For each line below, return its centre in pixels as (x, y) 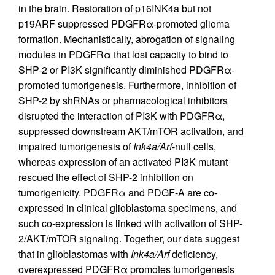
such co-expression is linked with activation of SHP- (130, 223)
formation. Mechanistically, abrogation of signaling (127, 39)
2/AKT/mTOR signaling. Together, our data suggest (129, 239)
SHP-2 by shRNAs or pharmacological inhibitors (123, 101)
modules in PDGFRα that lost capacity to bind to (123, 55)
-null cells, (194, 147)
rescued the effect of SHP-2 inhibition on (106, 177)
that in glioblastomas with (75, 254)
